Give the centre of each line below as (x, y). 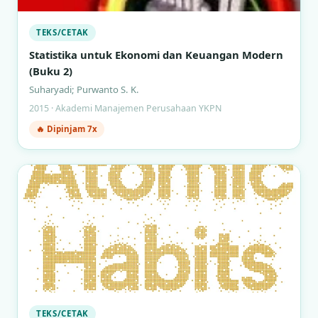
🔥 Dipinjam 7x (67, 129)
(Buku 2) (51, 71)
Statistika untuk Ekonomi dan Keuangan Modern (156, 55)
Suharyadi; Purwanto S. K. (84, 89)
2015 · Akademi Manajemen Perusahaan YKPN (125, 108)
